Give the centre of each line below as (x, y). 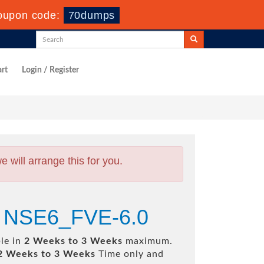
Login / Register (50, 70)
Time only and (130, 254)
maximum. (148, 241)
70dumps (92, 15)
